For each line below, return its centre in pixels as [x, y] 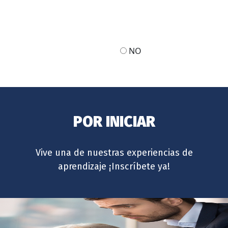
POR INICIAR [114, 121]
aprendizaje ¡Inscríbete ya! [114, 166]
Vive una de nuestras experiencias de [114, 152]
